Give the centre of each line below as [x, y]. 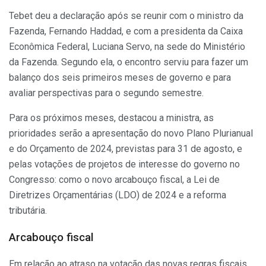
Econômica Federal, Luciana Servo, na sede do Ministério [127, 47]
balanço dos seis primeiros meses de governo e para [120, 78]
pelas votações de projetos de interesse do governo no [124, 164]
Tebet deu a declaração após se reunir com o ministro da [126, 16]
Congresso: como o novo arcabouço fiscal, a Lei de [114, 180]
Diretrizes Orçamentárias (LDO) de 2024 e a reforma [118, 195]
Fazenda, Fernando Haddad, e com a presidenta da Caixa [126, 31]
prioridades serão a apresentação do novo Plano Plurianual [131, 134]
